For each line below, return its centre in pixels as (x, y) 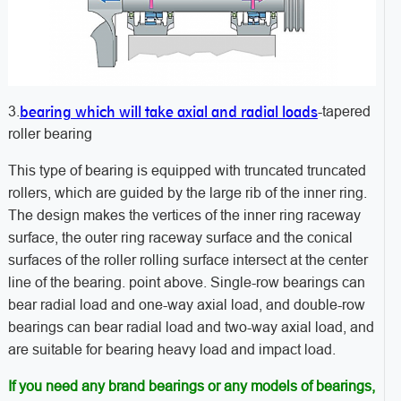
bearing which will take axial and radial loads (168, 112)
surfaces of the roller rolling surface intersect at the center (188, 260)
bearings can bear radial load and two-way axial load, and (191, 328)
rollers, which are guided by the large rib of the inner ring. (187, 193)
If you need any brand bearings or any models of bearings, (191, 387)
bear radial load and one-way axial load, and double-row (186, 305)
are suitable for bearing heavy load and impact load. (171, 350)
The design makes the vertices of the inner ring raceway (184, 216)
